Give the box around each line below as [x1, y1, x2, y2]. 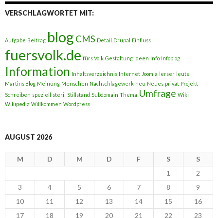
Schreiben [5, 91, 31, 98]
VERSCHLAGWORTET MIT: [5, 9, 94, 18]
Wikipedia [5, 101, 30, 108]
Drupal [113, 37, 130, 44]
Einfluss [132, 37, 151, 44]
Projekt [181, 80, 198, 87]
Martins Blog [5, 80, 36, 87]
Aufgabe [5, 37, 26, 44]
